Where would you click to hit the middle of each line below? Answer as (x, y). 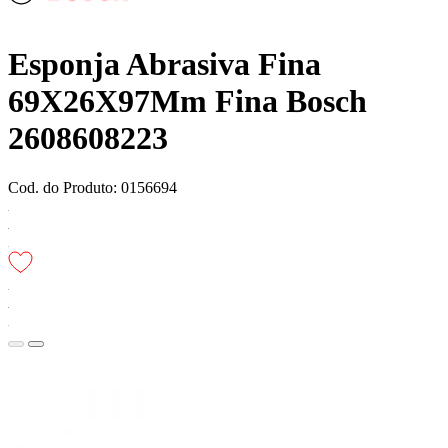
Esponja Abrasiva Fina (164, 64)
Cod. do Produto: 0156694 (92, 187)
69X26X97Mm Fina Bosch (187, 101)
